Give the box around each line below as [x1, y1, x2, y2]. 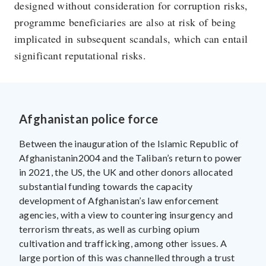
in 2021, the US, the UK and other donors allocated [19, 166, 233, 178]
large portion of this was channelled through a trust [19, 252, 235, 263]
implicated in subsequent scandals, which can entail [14, 31, 248, 46]
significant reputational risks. [14, 48, 147, 62]
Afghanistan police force [19, 112, 159, 126]
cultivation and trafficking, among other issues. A [19, 237, 227, 249]
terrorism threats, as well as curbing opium [19, 223, 200, 235]
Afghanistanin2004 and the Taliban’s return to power [19, 152, 242, 163]
